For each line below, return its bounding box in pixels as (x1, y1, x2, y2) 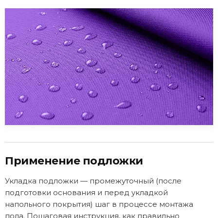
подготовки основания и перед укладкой (5, 188, 168, 198)
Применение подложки (5, 154, 143, 168)
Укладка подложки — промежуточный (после (5, 176, 182, 186)
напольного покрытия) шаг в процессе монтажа (5, 200, 193, 209)
